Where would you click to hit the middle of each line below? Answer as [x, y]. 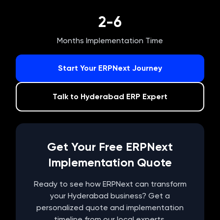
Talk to [67, 96]
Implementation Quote [110, 162]
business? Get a [139, 196]
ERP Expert [146, 96]
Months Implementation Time [110, 41]
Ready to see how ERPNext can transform [110, 184]
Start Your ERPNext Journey [110, 68]
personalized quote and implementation [110, 207]
